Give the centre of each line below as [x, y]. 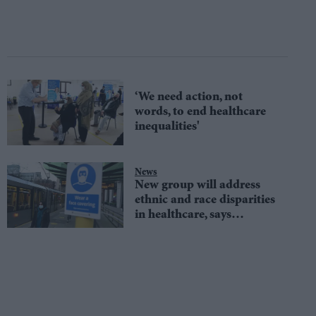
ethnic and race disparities [205, 200]
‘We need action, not [188, 97]
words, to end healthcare [200, 112]
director [156, 230]
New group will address [197, 185]
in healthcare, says [183, 215]
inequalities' [167, 127]
